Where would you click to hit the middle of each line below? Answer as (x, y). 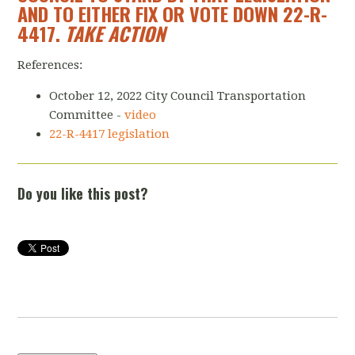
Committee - (87, 115)
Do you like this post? (83, 193)
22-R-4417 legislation (110, 134)
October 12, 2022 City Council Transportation (178, 96)
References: (52, 65)
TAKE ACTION (115, 33)
